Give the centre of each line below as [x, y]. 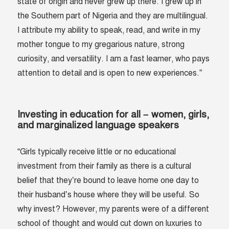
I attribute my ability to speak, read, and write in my [109, 30]
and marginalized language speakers [98, 125]
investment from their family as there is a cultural [105, 166]
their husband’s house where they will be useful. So [109, 195]
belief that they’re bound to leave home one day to [108, 181]
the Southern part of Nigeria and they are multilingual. [113, 16]
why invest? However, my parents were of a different [113, 209]
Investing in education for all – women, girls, [113, 114]
